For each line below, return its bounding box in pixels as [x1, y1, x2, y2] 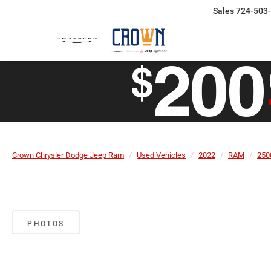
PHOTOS [27, 220, 65, 229]
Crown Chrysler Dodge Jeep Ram [12, 151, 124, 160]
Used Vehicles [137, 151, 186, 160]
